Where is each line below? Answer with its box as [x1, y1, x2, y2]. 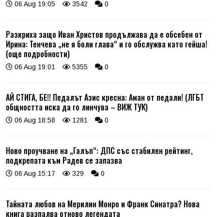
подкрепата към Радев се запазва [6, 155, 122, 167]
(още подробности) [6, 48, 70, 60]
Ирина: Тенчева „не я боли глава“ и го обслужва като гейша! [6, 38, 207, 50]
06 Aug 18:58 [13, 116, 55, 124]
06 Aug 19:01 [13, 63, 55, 71]
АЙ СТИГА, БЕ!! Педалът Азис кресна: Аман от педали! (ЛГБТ [6, 92, 204, 104]
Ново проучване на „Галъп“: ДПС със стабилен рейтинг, [6, 145, 193, 157]
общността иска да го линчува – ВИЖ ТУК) [6, 101, 148, 113]
